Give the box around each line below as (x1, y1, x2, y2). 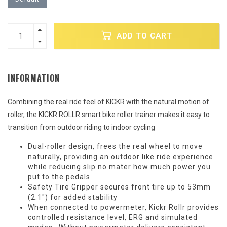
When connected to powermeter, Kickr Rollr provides (28, 203, 219, 211)
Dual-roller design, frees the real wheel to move (28, 142, 203, 150)
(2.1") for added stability (28, 193, 118, 201)
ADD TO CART (114, 31, 172, 41)
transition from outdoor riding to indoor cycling (8, 123, 155, 131)
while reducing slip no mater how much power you (28, 163, 211, 171)
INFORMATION (8, 72, 60, 84)
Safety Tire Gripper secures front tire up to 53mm (28, 183, 211, 191)
